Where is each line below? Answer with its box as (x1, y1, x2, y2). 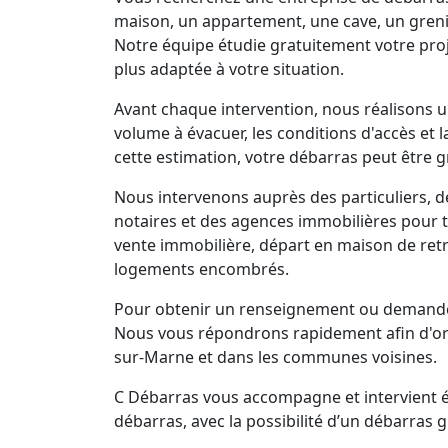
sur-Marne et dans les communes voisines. (114, 346, 437, 368)
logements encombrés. (114, 258, 289, 280)
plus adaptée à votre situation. (114, 58, 344, 80)
